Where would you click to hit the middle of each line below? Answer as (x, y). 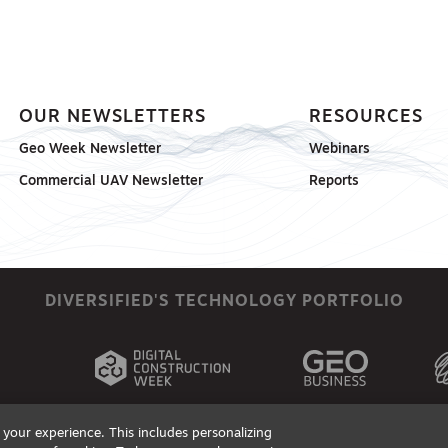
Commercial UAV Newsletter (111, 181)
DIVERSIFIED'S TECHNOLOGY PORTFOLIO (224, 302)
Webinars (339, 149)
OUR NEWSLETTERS (113, 117)
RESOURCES (365, 117)
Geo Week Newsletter (90, 149)
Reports (333, 181)
